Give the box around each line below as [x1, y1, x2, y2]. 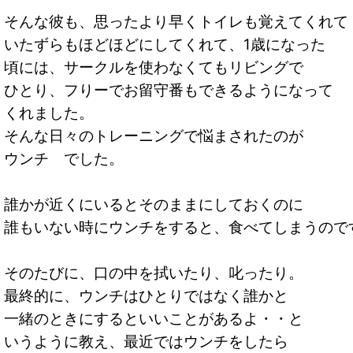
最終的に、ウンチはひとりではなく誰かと [4, 287, 288, 306]
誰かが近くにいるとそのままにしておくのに [4, 195, 303, 214]
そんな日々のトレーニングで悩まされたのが [4, 127, 303, 146]
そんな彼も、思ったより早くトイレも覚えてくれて [4, 13, 348, 32]
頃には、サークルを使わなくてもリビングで [4, 58, 303, 77]
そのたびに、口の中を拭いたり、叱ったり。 [4, 264, 303, 283]
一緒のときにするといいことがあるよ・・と [4, 310, 303, 329]
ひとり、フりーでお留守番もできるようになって [4, 81, 333, 100]
